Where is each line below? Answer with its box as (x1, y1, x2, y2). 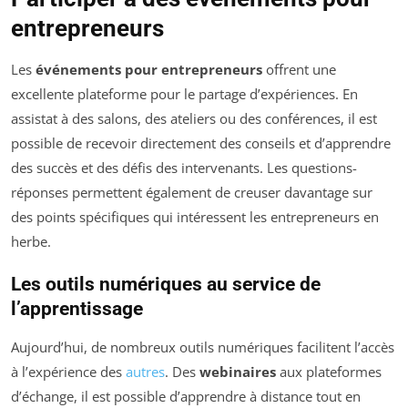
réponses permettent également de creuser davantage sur (11, 182, 372, 201)
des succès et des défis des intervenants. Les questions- (11, 158, 357, 177)
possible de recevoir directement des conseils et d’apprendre (11, 133, 391, 152)
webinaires (199, 362, 276, 381)
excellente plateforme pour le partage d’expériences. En (11, 84, 358, 103)
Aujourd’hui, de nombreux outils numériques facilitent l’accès (11, 337, 394, 356)
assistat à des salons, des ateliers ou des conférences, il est (11, 108, 377, 127)
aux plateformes (276, 362, 382, 381)
